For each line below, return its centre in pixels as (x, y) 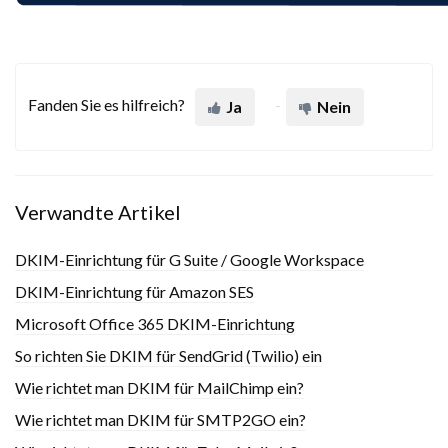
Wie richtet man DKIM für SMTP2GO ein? (160, 419)
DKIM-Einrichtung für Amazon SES (134, 291)
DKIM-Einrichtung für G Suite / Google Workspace (189, 259)
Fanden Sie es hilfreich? (106, 105)
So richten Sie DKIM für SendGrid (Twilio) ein (168, 355)
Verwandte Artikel (98, 212)
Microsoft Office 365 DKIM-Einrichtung (155, 323)
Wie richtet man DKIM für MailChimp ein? (159, 387)
